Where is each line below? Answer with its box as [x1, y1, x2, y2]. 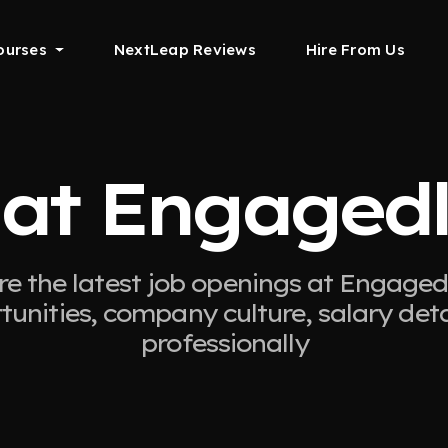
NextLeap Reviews [113, 40, 256, 59]
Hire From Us [305, 40, 405, 59]
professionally [140, 328, 308, 358]
